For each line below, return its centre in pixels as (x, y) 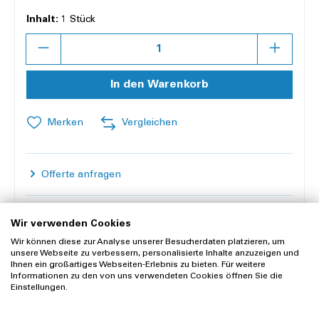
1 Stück (77, 20)
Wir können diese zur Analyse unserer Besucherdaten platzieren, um (148, 242)
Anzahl (42, 40)
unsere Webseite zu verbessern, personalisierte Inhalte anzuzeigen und (155, 253)
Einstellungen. (39, 287)
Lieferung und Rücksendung (105, 217)
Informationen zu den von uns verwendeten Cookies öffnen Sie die (147, 276)
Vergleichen (150, 123)
